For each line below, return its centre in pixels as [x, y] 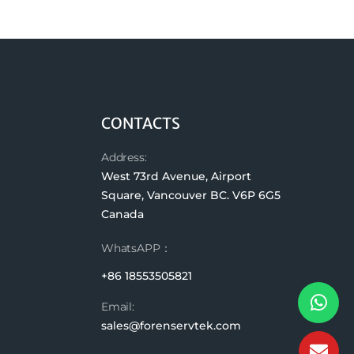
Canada [122, 215]
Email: [118, 307]
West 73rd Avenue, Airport [176, 177]
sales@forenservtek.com [171, 326]
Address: [124, 158]
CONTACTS [140, 124]
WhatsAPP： [136, 248]
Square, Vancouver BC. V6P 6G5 [190, 196]
